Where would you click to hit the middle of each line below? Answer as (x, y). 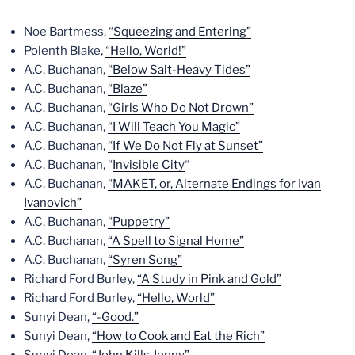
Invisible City (149, 164)
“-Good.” (115, 317)
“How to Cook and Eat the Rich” (178, 336)
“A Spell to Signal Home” (176, 240)
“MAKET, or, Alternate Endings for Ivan (214, 183)
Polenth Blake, (65, 50)
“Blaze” (128, 88)
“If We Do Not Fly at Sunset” (185, 145)
